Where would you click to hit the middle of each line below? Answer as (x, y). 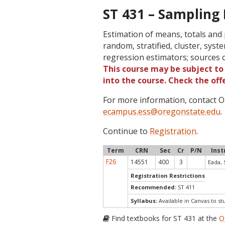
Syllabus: (144, 201)
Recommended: (154, 187)
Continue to (127, 131)
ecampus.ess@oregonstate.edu (162, 111)
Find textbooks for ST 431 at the (164, 218)
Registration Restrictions (168, 176)
